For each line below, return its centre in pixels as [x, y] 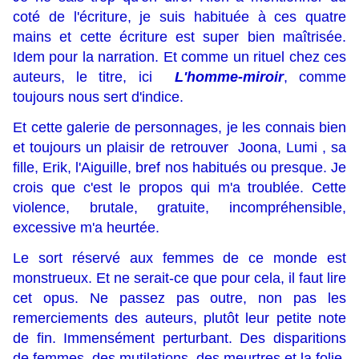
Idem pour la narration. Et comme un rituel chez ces [179, 57]
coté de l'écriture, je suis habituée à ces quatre [179, 17]
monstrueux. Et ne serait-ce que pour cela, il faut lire [179, 278]
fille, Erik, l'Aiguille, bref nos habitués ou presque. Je [179, 168]
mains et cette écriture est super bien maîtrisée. [179, 37]
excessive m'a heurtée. [86, 228]
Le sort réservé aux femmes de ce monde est [179, 258]
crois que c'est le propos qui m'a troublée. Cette [179, 188]
